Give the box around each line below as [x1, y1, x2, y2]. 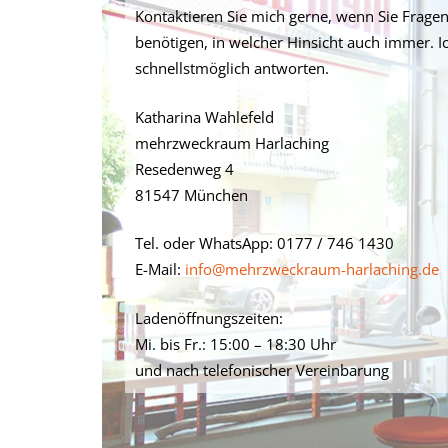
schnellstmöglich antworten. [134, 58, 329, 78]
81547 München [134, 184, 248, 205]
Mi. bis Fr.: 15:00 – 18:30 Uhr [134, 333, 336, 354]
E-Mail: [134, 259, 185, 279]
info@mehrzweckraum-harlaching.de [184, 259, 439, 279]
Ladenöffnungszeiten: [134, 307, 283, 328]
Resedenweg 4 [134, 158, 234, 179]
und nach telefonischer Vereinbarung [134, 359, 389, 380]
